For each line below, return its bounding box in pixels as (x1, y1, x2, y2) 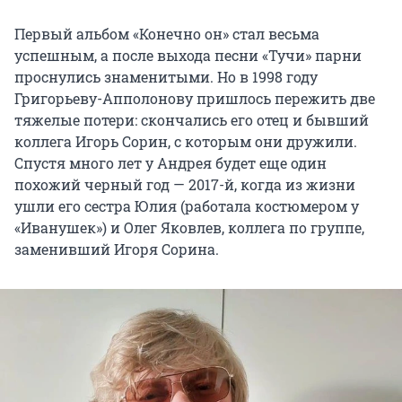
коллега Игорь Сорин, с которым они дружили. (14, 131, 357, 151)
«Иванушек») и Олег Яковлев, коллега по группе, (14, 217, 364, 237)
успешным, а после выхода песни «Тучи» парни (14, 45, 362, 65)
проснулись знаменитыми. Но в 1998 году (14, 66, 318, 86)
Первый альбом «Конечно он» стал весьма (14, 23, 319, 43)
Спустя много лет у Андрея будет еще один (14, 153, 327, 172)
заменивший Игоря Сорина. (14, 239, 219, 258)
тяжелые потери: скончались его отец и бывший (14, 109, 369, 129)
